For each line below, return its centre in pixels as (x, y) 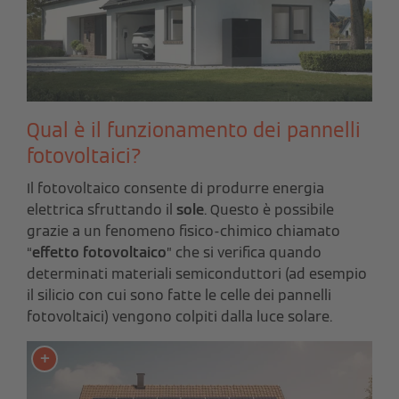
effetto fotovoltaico (99, 253)
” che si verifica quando (244, 253)
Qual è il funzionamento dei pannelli (194, 130)
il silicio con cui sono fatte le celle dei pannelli (179, 296)
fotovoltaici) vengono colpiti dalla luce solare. (179, 317)
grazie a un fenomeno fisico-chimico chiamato (183, 232)
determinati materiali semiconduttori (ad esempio (197, 274)
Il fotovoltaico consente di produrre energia (175, 189)
